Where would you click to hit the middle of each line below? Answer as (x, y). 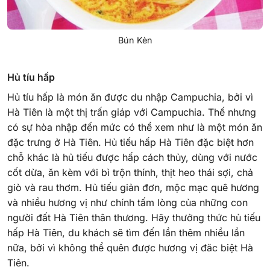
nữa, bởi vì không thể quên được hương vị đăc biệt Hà (130, 247)
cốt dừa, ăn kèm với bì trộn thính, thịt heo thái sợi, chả (130, 172)
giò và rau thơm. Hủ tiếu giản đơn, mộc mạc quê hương (133, 187)
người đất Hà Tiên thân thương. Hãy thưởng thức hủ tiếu (134, 217)
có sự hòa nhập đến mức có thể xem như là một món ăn (135, 127)
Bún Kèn (135, 40)
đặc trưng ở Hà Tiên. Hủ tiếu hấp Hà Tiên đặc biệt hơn (130, 142)
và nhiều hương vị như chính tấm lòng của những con (127, 202)
